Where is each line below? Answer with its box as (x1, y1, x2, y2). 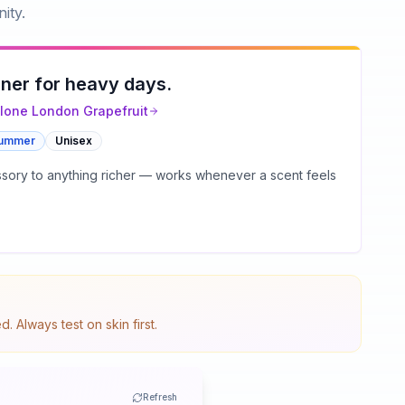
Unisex (55, 134, 92, 148)
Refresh (143, 391, 177, 403)
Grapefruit (83, 103, 148, 119)
